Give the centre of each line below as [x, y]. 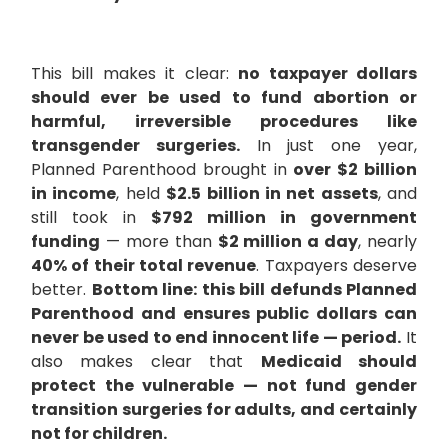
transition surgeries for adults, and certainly [224, 410]
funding [65, 242]
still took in [91, 218]
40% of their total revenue [144, 266]
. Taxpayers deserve [337, 266]
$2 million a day [288, 242]
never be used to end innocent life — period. [216, 338]
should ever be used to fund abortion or [224, 98]
